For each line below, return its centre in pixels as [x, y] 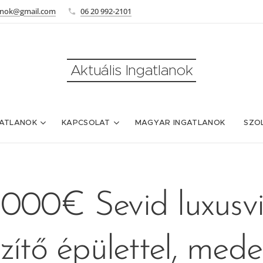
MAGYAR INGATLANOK [180, 122]
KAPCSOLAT [86, 122]
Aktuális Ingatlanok [131, 70]
